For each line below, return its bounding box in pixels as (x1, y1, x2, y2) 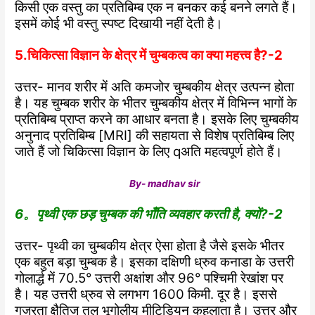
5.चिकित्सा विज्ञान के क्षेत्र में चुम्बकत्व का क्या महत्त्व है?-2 (15, 47, 283, 64)
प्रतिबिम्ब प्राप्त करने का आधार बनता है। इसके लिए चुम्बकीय (15, 111, 300, 128)
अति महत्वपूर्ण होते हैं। (181, 143, 283, 160)
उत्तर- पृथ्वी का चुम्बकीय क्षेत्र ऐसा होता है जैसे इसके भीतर (15, 237, 285, 254)
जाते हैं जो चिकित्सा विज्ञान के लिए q (15, 143, 181, 160)
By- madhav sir (129, 178, 200, 190)
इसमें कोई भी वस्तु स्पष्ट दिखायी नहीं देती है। (15, 15, 224, 32)
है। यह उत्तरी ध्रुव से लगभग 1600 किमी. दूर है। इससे (15, 285, 278, 302)
